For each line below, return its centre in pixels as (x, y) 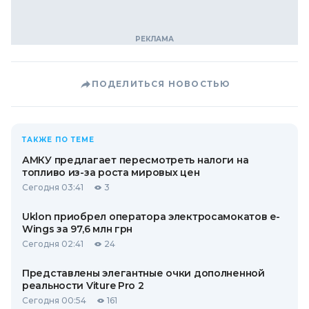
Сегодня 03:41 (53, 187)
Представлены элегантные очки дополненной (143, 273)
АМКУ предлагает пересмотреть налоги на (136, 160)
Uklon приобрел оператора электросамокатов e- (151, 217)
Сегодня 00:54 (54, 300)
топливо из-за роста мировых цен (111, 172)
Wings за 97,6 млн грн (78, 229)
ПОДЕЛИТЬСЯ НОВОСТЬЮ (161, 84)
